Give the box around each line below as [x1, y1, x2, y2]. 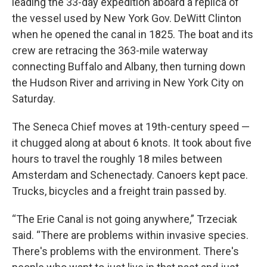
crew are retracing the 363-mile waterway [12, 44, 208, 57]
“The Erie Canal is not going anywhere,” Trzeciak [12, 212, 237, 225]
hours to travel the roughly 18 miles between [12, 152, 222, 165]
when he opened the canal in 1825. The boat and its [12, 27, 253, 41]
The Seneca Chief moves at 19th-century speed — [12, 120, 250, 133]
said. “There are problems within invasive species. [12, 228, 249, 241]
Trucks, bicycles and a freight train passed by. [12, 184, 226, 197]
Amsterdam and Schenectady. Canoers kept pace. [12, 168, 248, 181]
